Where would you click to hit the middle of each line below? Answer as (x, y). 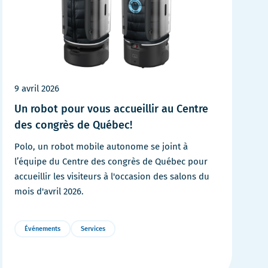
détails (30, 256)
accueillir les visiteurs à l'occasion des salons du (112, 176)
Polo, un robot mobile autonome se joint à (101, 146)
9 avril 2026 (37, 88)
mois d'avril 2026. (49, 191)
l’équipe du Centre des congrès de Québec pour (111, 161)
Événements (42, 229)
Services (93, 229)
